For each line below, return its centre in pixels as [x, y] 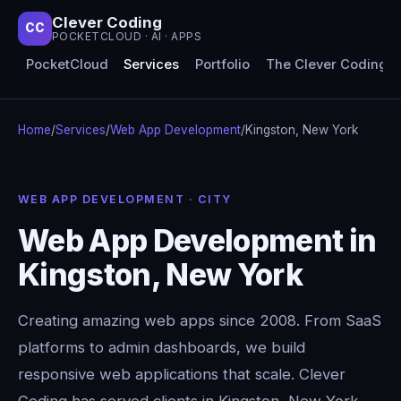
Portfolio [222, 65]
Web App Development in [197, 240]
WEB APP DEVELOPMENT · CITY [125, 199]
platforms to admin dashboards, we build [162, 347]
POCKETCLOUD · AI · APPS [127, 37]
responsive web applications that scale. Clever [182, 374]
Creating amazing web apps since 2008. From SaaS [200, 320]
